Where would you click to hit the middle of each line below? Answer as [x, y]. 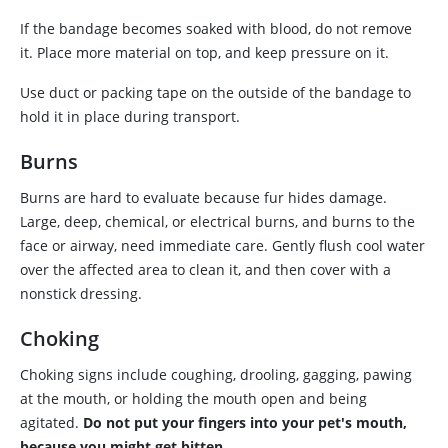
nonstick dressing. [81, 293]
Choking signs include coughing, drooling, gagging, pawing [216, 374]
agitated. [51, 422]
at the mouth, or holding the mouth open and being [193, 398]
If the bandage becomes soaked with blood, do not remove [216, 28]
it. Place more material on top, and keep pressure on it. [204, 52]
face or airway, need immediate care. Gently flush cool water [222, 245]
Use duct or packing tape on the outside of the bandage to [215, 92]
